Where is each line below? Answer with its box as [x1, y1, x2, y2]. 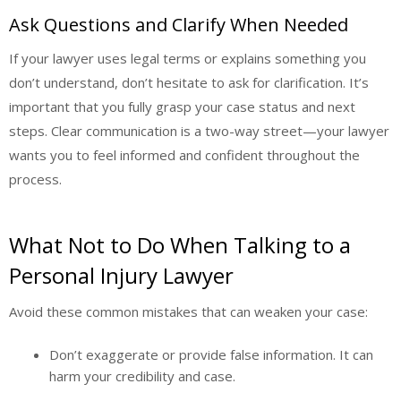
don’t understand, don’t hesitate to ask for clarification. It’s [9, 73, 369, 92]
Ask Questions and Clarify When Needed [9, 13, 348, 38]
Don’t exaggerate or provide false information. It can [49, 346, 373, 364]
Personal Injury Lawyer [9, 260, 234, 290]
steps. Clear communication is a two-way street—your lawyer [9, 122, 389, 141]
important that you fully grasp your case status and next [9, 98, 355, 116]
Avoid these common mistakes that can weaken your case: [9, 302, 368, 320]
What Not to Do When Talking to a [9, 229, 351, 260]
